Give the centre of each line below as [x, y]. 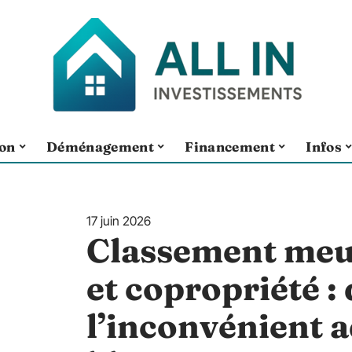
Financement [230, 146]
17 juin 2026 [119, 221]
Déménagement [100, 146]
